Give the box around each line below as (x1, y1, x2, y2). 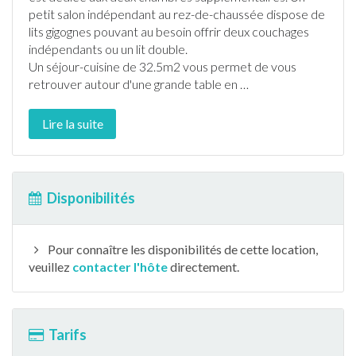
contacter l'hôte (72, 259, 168, 274)
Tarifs (48, 326, 87, 343)
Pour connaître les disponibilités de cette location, (44, 242, 318, 257)
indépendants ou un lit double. (29, 41, 188, 56)
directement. (168, 259, 239, 274)
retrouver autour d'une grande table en (29, 76, 238, 91)
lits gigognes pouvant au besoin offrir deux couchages (29, 24, 309, 39)
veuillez (29, 259, 72, 274)
